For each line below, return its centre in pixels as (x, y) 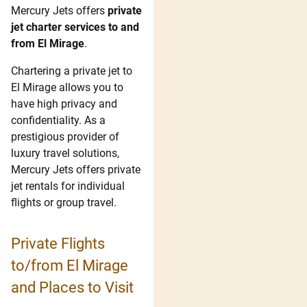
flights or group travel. (64, 202)
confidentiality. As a (58, 120)
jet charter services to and (75, 27)
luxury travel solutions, (65, 153)
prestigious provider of (65, 136)
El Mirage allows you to (67, 87)
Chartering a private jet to (72, 71)
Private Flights (58, 244)
